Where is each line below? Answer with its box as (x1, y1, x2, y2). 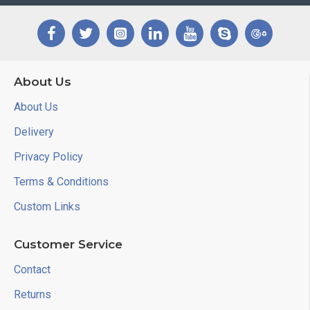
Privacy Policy (14, 150, 83, 163)
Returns (14, 288, 51, 301)
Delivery (14, 125, 54, 138)
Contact (14, 263, 51, 276)
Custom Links (14, 200, 80, 213)
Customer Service (14, 237, 122, 251)
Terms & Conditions (14, 175, 109, 188)
